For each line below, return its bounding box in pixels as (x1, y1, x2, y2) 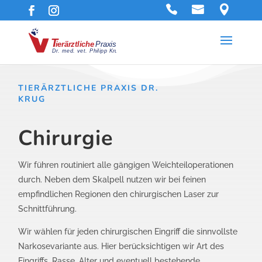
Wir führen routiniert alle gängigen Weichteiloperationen (18, 160, 234, 170)
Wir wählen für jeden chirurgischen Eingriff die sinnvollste (18, 227, 238, 237)
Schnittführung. (18, 204, 77, 214)
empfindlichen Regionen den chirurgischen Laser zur (18, 189, 219, 199)
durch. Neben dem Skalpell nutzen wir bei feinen (18, 175, 206, 185)
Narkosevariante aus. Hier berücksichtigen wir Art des (18, 242, 225, 251)
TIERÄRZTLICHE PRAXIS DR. (18, 82, 159, 94)
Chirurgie (18, 124, 114, 153)
